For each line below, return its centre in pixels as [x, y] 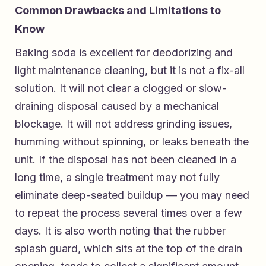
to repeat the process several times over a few [129, 213]
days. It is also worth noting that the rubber [120, 230]
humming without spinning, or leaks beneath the [132, 141]
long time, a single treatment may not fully [117, 177]
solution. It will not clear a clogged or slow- [121, 88]
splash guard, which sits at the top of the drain [129, 248]
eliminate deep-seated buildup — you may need [132, 195]
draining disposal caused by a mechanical [117, 106]
